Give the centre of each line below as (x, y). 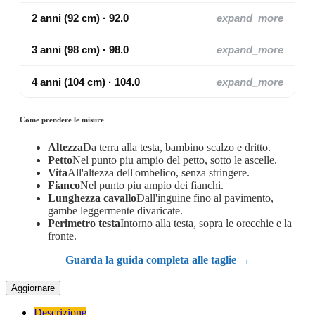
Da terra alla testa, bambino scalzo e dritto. (177, 148)
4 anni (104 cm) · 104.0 (86, 82)
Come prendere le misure (62, 120)
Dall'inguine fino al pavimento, (205, 198)
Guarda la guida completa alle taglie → (157, 260)
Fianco (64, 186)
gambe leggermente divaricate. (115, 211)
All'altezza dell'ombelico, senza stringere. (159, 173)
